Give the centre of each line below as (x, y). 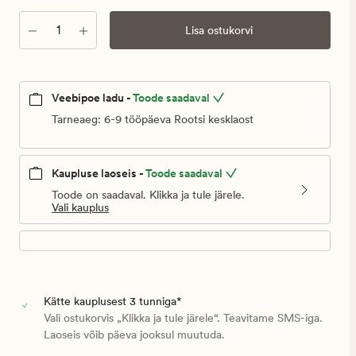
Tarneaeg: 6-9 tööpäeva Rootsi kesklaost (153, 120)
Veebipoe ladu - (91, 98)
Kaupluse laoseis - (98, 174)
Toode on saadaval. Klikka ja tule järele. (148, 195)
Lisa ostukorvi (219, 30)
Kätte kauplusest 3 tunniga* (112, 302)
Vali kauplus (80, 208)
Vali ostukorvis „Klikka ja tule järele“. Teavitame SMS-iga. (183, 318)
